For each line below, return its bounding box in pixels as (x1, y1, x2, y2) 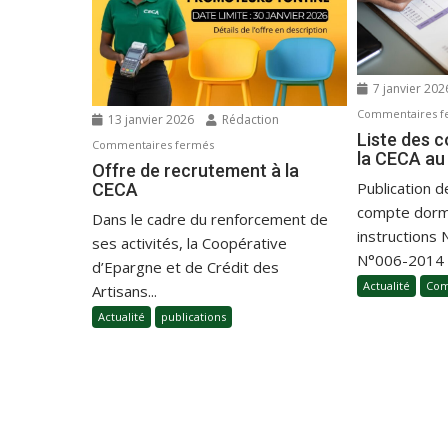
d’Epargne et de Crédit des (92, 257, 279, 278)
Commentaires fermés (92, 137, 214, 153)
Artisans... (92, 281, 157, 302)
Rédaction (219, 111, 279, 129)
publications (161, 309, 226, 325)
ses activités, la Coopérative (92, 233, 287, 254)
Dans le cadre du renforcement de (92, 209, 328, 230)
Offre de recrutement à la (92, 160, 299, 182)
